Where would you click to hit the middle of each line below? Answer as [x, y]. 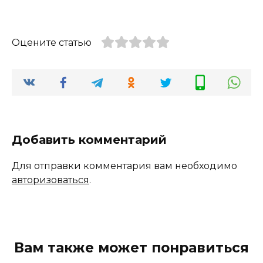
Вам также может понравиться [131, 247]
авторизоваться [50, 180]
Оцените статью [52, 42]
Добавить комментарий [89, 139]
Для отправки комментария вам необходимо [124, 166]
